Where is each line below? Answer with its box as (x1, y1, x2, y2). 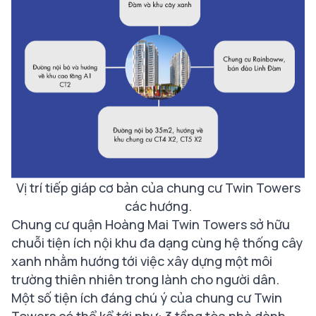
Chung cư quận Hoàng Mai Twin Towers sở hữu (11, 216, 290, 233)
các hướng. (124, 197, 192, 215)
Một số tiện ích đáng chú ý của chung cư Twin (11, 289, 282, 307)
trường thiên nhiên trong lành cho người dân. (11, 271, 279, 288)
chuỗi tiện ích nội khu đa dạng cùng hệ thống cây (11, 234, 303, 252)
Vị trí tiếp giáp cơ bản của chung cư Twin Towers (16, 179, 300, 197)
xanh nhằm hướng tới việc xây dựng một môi (11, 253, 272, 270)
